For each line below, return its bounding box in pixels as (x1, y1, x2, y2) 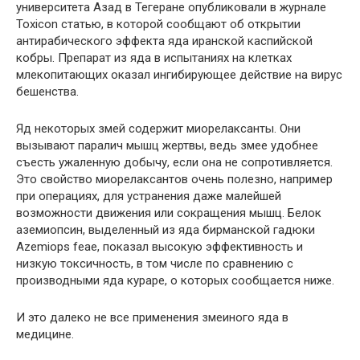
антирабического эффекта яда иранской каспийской (16, 33, 313, 48)
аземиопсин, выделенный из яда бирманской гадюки (16, 222, 315, 237)
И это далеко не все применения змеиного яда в (16, 309, 288, 325)
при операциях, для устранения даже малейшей (16, 188, 281, 203)
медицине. (16, 326, 74, 342)
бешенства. (16, 84, 79, 99)
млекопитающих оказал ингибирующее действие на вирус (16, 67, 342, 82)
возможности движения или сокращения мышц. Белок (16, 205, 321, 220)
